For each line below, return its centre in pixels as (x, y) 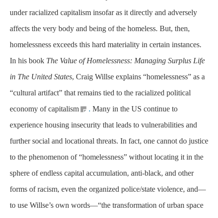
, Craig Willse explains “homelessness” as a (138, 77)
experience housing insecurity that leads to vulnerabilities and (103, 125)
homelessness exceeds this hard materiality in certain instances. (106, 45)
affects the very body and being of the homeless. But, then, (100, 29)
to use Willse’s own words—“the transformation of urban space (107, 205)
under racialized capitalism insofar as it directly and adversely (103, 13)
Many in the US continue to (134, 109)
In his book (28, 61)
